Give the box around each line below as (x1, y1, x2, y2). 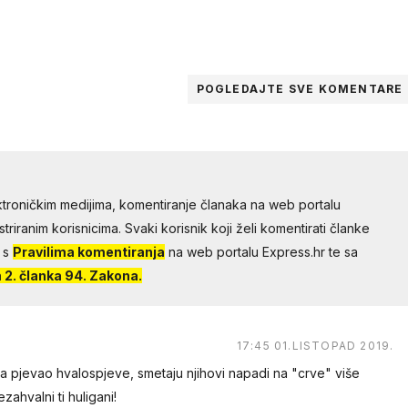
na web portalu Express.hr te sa (164, 244, 358, 260)
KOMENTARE (318, 82, 403, 97)
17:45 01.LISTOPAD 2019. (236, 339, 394, 353)
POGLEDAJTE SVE (196, 82, 319, 97)
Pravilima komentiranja (12, 244, 165, 260)
